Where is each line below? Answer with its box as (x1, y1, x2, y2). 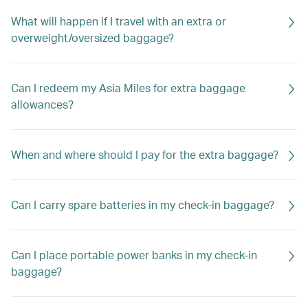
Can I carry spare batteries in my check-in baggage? (11, 197, 274, 212)
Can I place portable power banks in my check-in (11, 247, 257, 262)
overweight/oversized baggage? (11, 30, 174, 45)
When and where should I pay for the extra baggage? (11, 147, 278, 162)
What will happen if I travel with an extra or (11, 14, 226, 28)
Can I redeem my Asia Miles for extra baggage (11, 80, 245, 95)
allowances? (11, 97, 74, 111)
